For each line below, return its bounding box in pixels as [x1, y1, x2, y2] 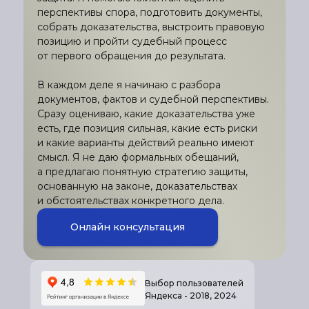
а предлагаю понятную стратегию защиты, [37, 165, 248, 178]
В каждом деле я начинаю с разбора [37, 78, 221, 91]
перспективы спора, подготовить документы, [37, 6, 262, 19]
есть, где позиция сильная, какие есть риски [37, 121, 257, 134]
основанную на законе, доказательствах [37, 179, 237, 192]
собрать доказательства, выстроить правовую [37, 20, 265, 33]
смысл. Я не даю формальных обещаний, [37, 150, 239, 163]
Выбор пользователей [145, 277, 243, 288]
